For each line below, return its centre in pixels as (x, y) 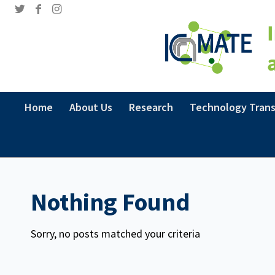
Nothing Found (110, 202)
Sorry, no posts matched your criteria (115, 234)
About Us (91, 107)
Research (151, 107)
